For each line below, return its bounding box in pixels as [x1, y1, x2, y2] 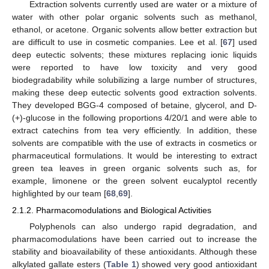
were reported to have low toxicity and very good [12, 62, 257, 72]
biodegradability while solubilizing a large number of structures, [12, 74, 257, 85]
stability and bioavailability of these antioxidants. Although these [12, 247, 257, 257]
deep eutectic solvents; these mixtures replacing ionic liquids [12, 49, 257, 59]
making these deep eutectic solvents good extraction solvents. [12, 87, 257, 97]
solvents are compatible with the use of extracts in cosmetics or [12, 138, 257, 148]
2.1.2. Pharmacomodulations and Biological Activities [12, 205, 211, 216]
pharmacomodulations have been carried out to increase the [12, 234, 257, 244]
